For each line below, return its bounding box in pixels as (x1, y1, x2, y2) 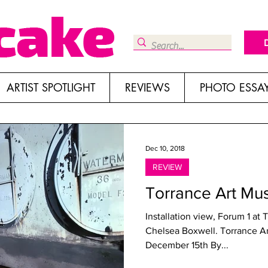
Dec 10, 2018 (145, 144, 185, 153)
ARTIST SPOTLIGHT (6, 80, 95, 95)
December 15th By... (145, 240, 229, 250)
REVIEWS (124, 80, 170, 95)
